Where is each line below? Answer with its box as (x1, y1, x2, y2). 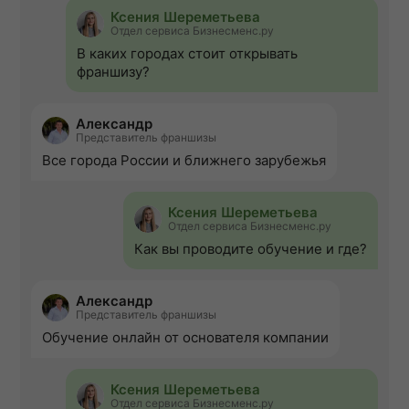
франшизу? (77, 63, 150, 81)
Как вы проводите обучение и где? (134, 240, 367, 258)
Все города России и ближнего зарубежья (42, 152, 326, 170)
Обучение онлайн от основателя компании (42, 329, 329, 347)
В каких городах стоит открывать (77, 45, 298, 63)
